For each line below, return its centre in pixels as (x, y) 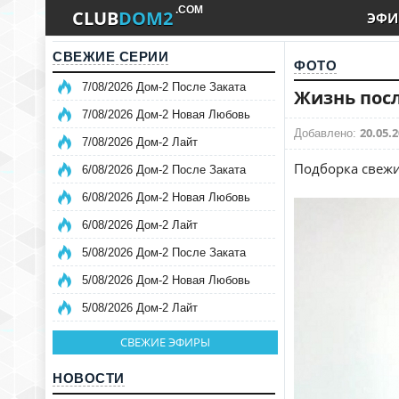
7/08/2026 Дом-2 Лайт (140, 142)
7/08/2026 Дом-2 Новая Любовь (166, 114)
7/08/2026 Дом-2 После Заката (164, 87)
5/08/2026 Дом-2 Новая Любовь (166, 280)
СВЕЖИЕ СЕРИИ (110, 57)
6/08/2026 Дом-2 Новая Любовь (166, 197)
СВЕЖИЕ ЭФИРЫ (165, 342)
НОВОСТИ (89, 378)
